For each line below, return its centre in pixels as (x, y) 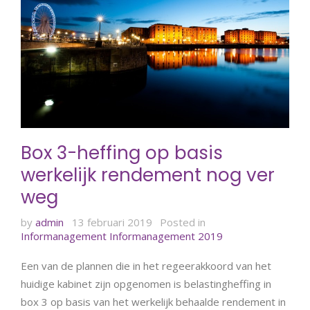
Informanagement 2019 (166, 236)
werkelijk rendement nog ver (148, 175)
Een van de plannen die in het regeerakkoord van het (146, 266)
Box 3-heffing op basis (122, 153)
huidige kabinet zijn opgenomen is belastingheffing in (146, 284)
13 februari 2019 (112, 222)
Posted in (183, 222)
